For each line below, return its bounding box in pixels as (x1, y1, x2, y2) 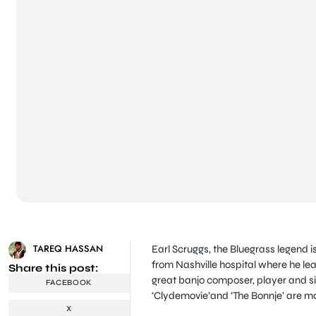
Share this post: (8, 261, 98, 274)
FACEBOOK (45, 278, 93, 288)
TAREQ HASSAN (33, 241, 103, 255)
